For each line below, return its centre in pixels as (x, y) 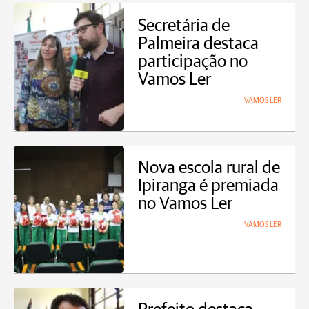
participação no (193, 62)
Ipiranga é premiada (208, 186)
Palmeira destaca (198, 44)
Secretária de (184, 26)
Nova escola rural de (209, 168)
